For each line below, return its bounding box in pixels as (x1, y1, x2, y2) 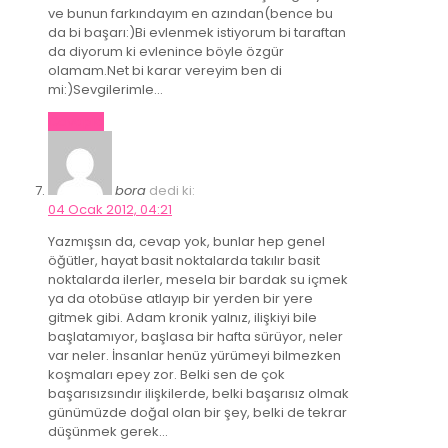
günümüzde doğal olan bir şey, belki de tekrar (48, 402, 347, 422)
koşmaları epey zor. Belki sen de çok (48, 364, 285, 384)
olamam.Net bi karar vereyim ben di (48, 60, 282, 80)
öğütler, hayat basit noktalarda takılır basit (48, 250, 320, 270)
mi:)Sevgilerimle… (48, 79, 163, 99)
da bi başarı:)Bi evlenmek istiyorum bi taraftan (48, 22, 346, 42)
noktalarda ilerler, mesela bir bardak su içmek (48, 269, 348, 289)
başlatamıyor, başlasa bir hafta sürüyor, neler (48, 326, 343, 346)
